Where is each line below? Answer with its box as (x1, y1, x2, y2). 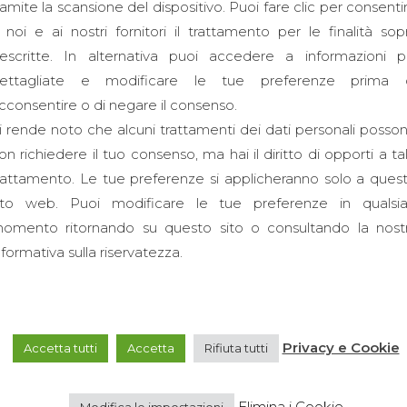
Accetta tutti (23, 341, 97, 356)
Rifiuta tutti (203, 341, 268, 356)
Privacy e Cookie (282, 339, 400, 357)
